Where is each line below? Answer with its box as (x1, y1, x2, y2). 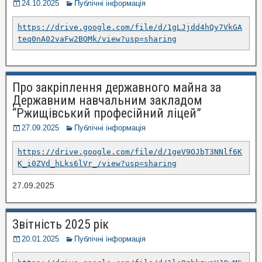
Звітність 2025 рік (12, 216, 109, 232)
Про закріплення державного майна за (12, 80, 221, 95)
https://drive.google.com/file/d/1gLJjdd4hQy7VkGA (18, 22, 242, 32)
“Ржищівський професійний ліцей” (12, 105, 201, 120)
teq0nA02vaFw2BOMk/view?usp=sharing (18, 34, 177, 43)
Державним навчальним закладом (12, 92, 202, 108)
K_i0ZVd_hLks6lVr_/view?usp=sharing (18, 158, 177, 168)
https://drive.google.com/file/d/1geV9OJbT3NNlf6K (18, 147, 242, 156)
